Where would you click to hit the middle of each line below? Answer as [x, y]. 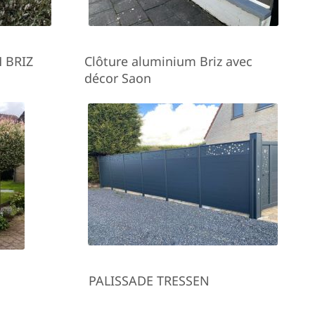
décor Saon [117, 78]
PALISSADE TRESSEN [149, 281]
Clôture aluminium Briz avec [168, 61]
